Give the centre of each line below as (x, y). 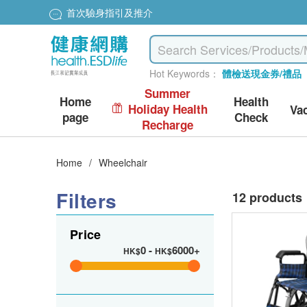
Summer (168, 93)
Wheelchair (123, 162)
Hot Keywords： (185, 73)
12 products (267, 197)
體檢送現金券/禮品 (262, 73)
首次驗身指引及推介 (110, 13)
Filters (87, 200)
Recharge (168, 125)
